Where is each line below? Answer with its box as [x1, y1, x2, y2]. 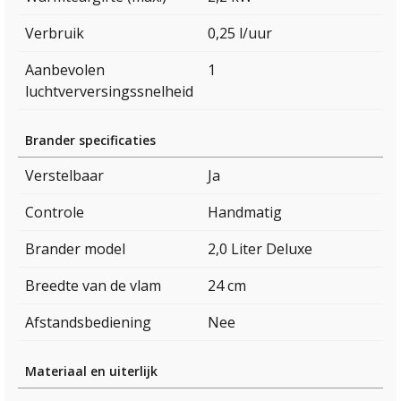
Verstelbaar [25, 166, 104, 186]
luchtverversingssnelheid [25, 81, 193, 102]
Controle [25, 202, 84, 223]
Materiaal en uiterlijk [25, 363, 158, 380]
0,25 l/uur [208, 23, 272, 44]
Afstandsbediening [25, 312, 151, 333]
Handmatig [208, 202, 282, 223]
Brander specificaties [25, 132, 156, 149]
